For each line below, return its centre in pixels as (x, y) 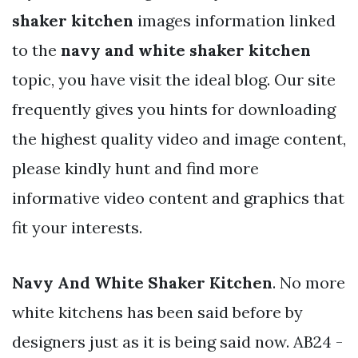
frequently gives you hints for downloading (174, 109)
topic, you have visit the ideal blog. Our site (174, 79)
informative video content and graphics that (178, 197)
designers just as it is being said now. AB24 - (177, 341)
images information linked (235, 20)
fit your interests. (77, 227)
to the (36, 50)
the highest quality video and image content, (179, 138)
